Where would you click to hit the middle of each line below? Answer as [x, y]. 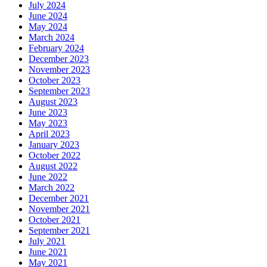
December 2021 [59, 198]
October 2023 [55, 80]
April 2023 [49, 133]
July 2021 [47, 241]
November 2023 [59, 69]
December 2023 [59, 58]
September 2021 [59, 230]
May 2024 [48, 26]
